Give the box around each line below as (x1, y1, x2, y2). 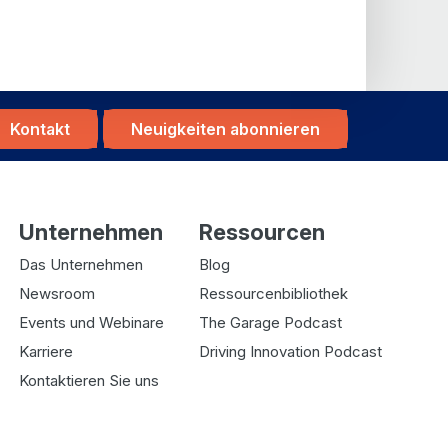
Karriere (19, 342, 74, 362)
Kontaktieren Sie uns (19, 371, 160, 391)
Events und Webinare (19, 313, 165, 333)
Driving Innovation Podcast (198, 342, 382, 362)
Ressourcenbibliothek (198, 284, 348, 304)
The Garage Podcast (198, 313, 342, 333)
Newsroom (19, 284, 96, 304)
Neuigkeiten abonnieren (131, 118, 320, 139)
